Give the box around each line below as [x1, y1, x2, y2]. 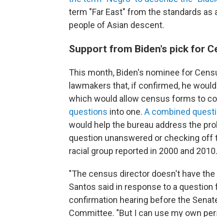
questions [69, 107, 108, 117]
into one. [108, 107, 144, 117]
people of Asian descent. [69, 20, 164, 30]
